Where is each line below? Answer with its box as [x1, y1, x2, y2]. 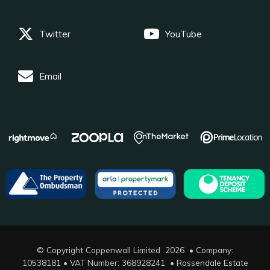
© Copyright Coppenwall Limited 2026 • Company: [37, 244, 233, 255]
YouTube [165, 28, 202, 40]
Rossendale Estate [176, 257, 248, 268]
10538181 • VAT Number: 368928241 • [22, 257, 177, 268]
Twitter [39, 28, 71, 40]
